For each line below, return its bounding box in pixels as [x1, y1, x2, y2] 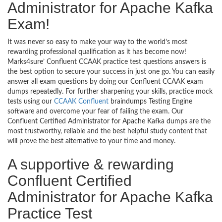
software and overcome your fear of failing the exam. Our [7, 108, 183, 115]
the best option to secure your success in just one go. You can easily [7, 68, 215, 75]
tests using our [7, 98, 54, 105]
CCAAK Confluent [54, 98, 109, 105]
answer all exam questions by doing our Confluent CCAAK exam [7, 78, 203, 85]
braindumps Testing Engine [109, 98, 192, 105]
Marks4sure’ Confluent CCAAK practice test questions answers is [7, 58, 206, 65]
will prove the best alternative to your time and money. [7, 137, 175, 145]
